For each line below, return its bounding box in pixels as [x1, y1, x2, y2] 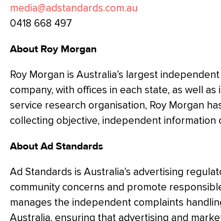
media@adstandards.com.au [10, 1, 138, 14]
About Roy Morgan [10, 42, 97, 55]
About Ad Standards [10, 140, 103, 152]
